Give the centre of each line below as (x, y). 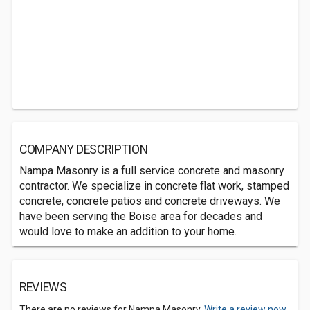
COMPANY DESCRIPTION (84, 149)
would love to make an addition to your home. (128, 231)
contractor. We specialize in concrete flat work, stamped (154, 186)
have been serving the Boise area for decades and (141, 216)
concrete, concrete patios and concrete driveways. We (150, 201)
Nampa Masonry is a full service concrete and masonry (152, 171)
